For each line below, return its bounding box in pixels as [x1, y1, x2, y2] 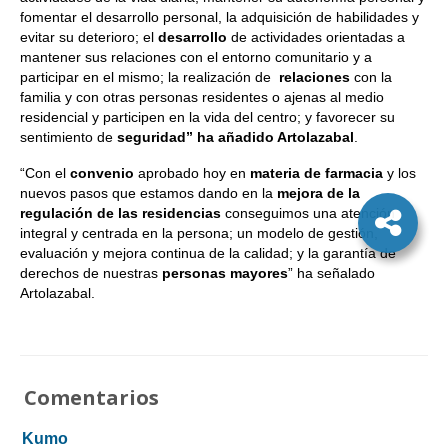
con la [350, 69, 392, 85]
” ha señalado [288, 265, 375, 281]
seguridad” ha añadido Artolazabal [117, 129, 354, 145]
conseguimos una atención [221, 205, 395, 221]
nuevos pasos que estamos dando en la [20, 185, 277, 201]
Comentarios [24, 384, 159, 411]
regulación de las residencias [20, 205, 221, 221]
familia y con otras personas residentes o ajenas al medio [20, 89, 384, 105]
